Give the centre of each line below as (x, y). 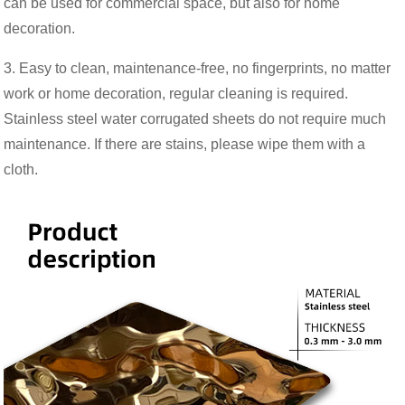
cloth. (21, 169)
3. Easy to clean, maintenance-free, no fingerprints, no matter (198, 68)
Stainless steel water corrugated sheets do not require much (195, 118)
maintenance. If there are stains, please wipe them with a (185, 144)
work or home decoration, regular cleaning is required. (176, 93)
